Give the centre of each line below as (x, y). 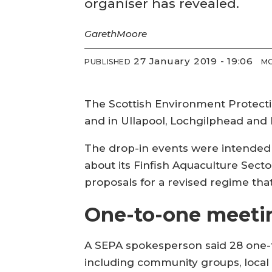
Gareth (101, 34)
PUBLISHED (108, 61)
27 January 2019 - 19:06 (197, 61)
